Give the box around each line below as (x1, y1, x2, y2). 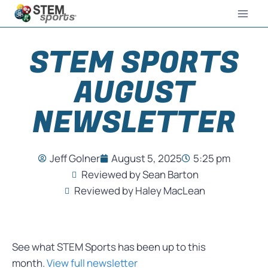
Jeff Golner (49, 151, 100, 165)
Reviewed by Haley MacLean (74, 184, 205, 197)
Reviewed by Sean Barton (81, 167, 199, 181)
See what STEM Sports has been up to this (12, 240, 206, 254)
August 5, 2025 (111, 151, 182, 165)
